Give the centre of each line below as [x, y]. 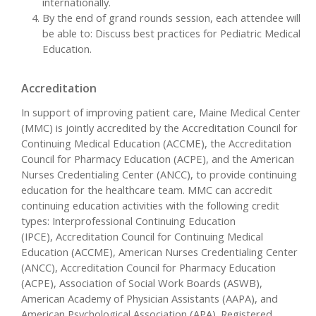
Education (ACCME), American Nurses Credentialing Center [159, 251]
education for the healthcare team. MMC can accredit [147, 189]
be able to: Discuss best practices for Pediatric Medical [171, 34]
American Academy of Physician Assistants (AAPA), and [150, 298]
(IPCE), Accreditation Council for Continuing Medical [142, 236]
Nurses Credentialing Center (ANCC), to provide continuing [159, 174]
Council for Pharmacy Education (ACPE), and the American [158, 158]
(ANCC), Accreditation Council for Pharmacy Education [148, 267]
